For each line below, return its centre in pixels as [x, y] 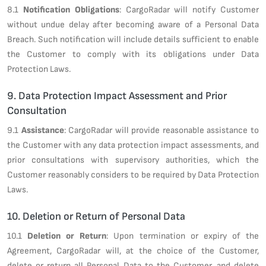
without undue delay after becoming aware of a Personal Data [133, 24]
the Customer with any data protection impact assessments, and [133, 145]
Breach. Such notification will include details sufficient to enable [133, 39]
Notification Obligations [71, 9]
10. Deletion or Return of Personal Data [96, 216]
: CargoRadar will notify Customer [189, 9]
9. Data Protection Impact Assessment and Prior [117, 95]
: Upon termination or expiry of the [183, 235]
